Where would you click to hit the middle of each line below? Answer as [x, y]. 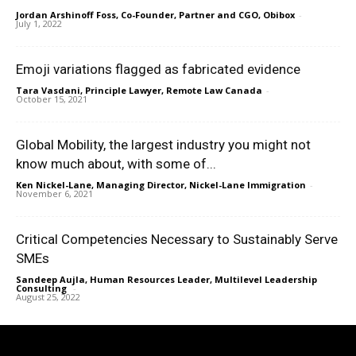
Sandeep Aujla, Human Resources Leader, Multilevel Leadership [166, 279]
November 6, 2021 [54, 193]
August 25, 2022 [48, 296]
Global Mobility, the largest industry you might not [163, 144]
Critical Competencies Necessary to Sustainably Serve [177, 239]
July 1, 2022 [39, 23]
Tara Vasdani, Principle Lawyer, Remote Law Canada [139, 90]
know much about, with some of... [116, 163]
